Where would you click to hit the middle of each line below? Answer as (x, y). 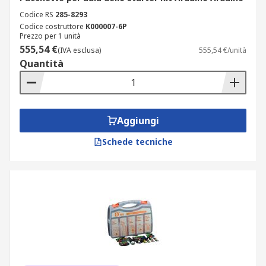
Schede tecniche (137, 142)
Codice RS (37, 15)
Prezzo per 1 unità (50, 36)
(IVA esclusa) (79, 50)
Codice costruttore (52, 26)
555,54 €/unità (223, 50)
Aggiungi (138, 121)
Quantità (42, 64)
